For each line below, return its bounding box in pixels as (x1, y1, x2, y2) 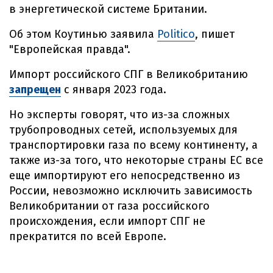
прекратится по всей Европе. (9, 230, 166, 243)
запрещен (9, 83, 61, 96)
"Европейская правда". (9, 43, 130, 56)
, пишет (195, 27, 235, 41)
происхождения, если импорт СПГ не (9, 214, 205, 228)
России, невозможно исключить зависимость (9, 184, 252, 197)
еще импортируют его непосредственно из (9, 169, 240, 182)
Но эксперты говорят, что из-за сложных (9, 108, 230, 121)
